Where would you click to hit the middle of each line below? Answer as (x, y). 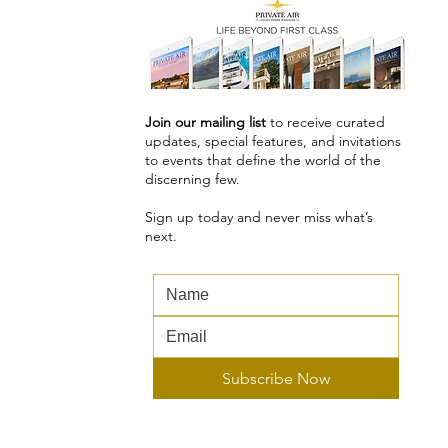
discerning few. (192, 179)
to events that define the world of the (263, 160)
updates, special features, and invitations (273, 141)
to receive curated (325, 122)
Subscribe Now (275, 378)
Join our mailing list (205, 122)
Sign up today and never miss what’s (259, 217)
